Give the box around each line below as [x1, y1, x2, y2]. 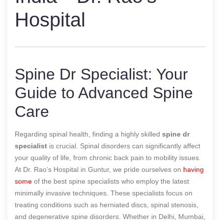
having [183, 165, 204, 173]
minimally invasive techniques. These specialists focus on [15, 189, 192, 197]
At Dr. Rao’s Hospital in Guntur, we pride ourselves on [15, 165, 183, 173]
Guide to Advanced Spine [15, 83, 193, 102]
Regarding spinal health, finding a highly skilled [15, 130, 162, 138]
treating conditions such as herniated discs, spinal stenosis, [15, 200, 198, 209]
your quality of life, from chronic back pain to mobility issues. [15, 153, 201, 162]
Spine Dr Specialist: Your [15, 65, 188, 83]
